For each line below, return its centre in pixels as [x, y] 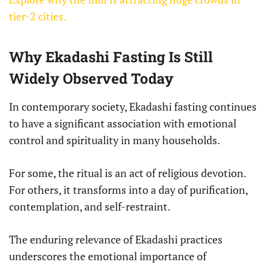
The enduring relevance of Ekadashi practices [116, 240]
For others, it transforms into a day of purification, [128, 190]
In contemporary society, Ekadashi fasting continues [133, 107]
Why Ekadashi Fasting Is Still [111, 57]
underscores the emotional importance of [108, 256]
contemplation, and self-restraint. [90, 207]
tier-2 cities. [38, 16]
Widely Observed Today [91, 79]
